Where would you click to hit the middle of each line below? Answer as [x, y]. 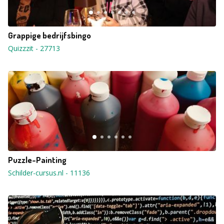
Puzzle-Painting [37, 160]
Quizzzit [21, 48]
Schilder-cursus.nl [36, 173]
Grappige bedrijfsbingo [49, 35]
